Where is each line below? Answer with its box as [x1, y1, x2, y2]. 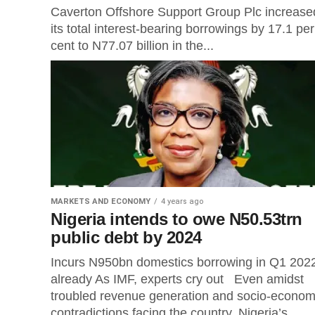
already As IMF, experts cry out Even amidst [51, 272, 304, 286]
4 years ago [161, 197, 203, 206]
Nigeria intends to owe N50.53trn [51, 210, 302, 229]
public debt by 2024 [51, 228, 202, 247]
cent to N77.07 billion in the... [51, 39, 214, 53]
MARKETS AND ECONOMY [51, 197, 150, 206]
